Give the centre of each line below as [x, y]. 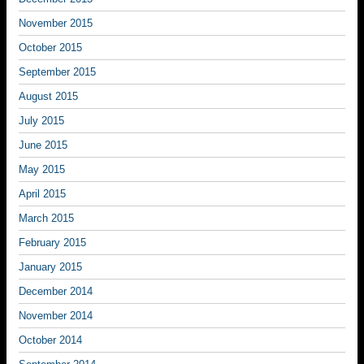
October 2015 [50, 48]
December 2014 [56, 291]
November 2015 [56, 23]
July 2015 [41, 121]
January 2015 [50, 267]
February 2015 [52, 243]
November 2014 [56, 316]
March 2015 [46, 218]
